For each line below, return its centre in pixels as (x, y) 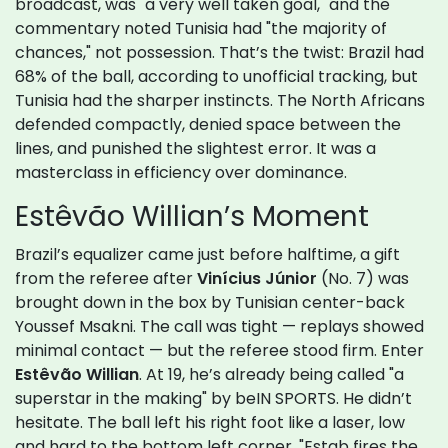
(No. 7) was (363, 279)
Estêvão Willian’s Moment (192, 217)
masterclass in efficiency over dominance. (181, 173)
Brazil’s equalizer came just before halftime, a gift (207, 255)
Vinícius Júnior (257, 279)
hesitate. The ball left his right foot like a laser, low (210, 423)
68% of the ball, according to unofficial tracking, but (216, 77)
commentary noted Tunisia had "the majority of (201, 29)
